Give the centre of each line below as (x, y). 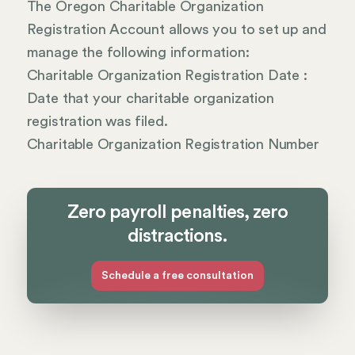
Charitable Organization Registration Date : (167, 76)
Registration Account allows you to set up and (176, 30)
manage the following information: (138, 53)
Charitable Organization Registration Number (173, 145)
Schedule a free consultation (177, 276)
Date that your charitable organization (150, 99)
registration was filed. (97, 122)
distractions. (177, 237)
